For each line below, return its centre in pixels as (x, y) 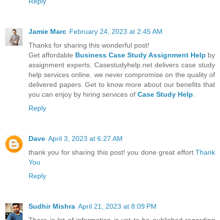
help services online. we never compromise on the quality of (122, 74)
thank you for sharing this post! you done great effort (112, 152)
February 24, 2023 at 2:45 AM (116, 31)
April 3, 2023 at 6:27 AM (85, 138)
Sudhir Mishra (52, 206)
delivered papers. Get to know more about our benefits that (122, 84)
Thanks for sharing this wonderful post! (89, 45)
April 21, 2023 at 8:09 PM (117, 206)
